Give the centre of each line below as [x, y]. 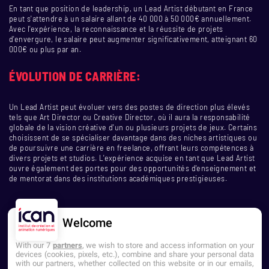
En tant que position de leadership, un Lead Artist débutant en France [131, 8]
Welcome [87, 223]
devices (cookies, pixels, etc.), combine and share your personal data [134, 254]
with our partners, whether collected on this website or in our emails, [134, 263]
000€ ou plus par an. [45, 49]
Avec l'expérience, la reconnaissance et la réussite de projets [116, 28]
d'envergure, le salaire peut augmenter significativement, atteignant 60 [133, 38]
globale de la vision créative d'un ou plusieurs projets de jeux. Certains [133, 127]
